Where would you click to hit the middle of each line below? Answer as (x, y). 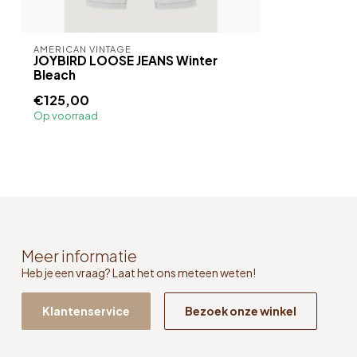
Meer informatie (79, 255)
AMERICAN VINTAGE (82, 49)
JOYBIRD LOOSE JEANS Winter (126, 60)
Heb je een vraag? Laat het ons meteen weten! (139, 272)
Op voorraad (66, 115)
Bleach (55, 75)
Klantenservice (86, 311)
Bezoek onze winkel (241, 311)
